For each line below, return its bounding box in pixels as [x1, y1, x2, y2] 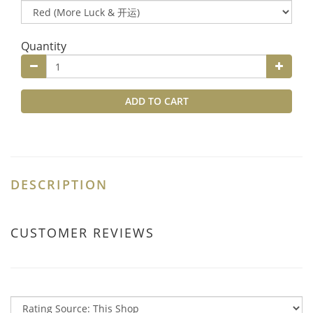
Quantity [21, 38, 66, 54]
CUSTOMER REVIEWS [10, 224, 154, 241]
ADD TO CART [124, 94, 189, 108]
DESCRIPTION [10, 176, 108, 193]
